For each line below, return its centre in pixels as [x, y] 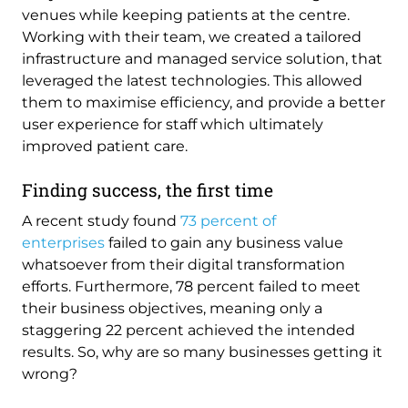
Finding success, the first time [148, 190]
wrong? [50, 373]
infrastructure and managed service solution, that [202, 59]
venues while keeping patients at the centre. [186, 15]
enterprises [63, 242]
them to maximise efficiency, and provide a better [204, 103]
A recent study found [101, 220]
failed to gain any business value [224, 242]
